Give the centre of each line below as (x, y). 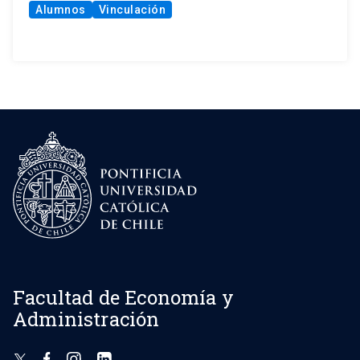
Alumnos (61, 10)
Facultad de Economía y (123, 297)
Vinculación (132, 10)
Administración (86, 319)
